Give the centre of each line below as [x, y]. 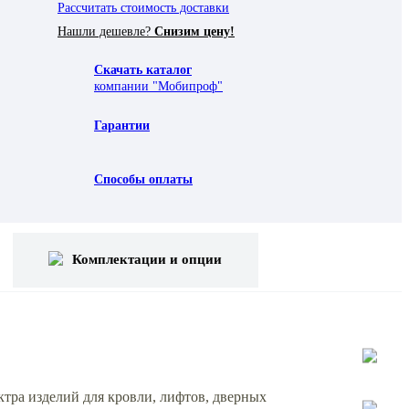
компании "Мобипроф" [158, 86]
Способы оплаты [143, 179]
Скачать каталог [143, 69]
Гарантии [122, 125]
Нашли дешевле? [106, 31]
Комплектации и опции [147, 260]
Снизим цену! [194, 31]
